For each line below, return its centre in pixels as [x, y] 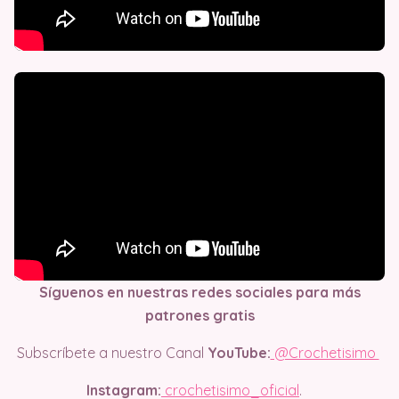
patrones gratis [199, 315]
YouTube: [239, 352]
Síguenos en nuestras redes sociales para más [199, 292]
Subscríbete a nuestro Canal [112, 352]
